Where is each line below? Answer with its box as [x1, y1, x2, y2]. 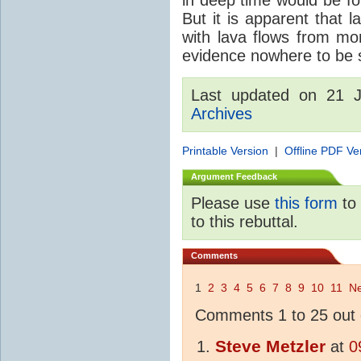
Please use [191, 193, 275, 212]
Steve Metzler [215, 336, 326, 356]
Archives [191, 104, 252, 122]
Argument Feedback [191, 171, 277, 181]
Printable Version [182, 143, 268, 157]
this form [275, 193, 338, 212]
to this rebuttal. [191, 212, 298, 230]
